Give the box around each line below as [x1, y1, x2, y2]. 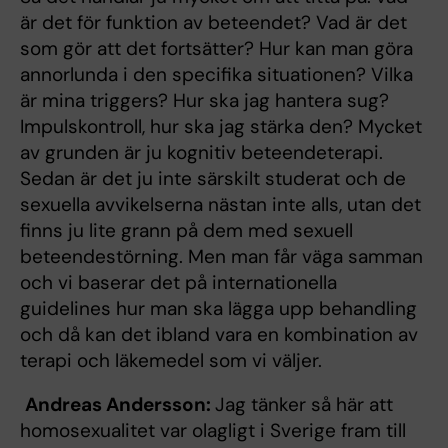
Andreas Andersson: [25, 391, 215, 417]
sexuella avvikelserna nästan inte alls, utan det [20, 191, 421, 217]
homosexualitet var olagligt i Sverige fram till [20, 417, 406, 443]
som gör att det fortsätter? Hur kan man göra [20, 35, 413, 61]
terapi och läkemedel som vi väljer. [20, 347, 322, 373]
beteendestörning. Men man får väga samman [20, 243, 423, 269]
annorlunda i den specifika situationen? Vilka [20, 61, 413, 87]
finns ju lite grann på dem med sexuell [20, 217, 353, 243]
